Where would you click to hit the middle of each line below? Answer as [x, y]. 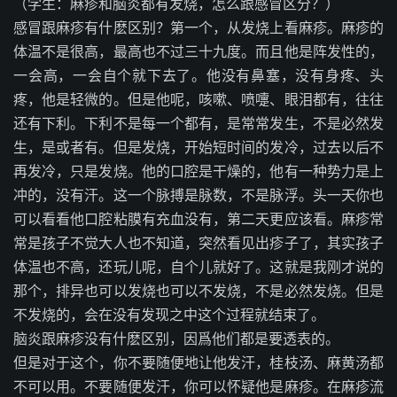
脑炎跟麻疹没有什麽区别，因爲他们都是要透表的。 [176, 339]
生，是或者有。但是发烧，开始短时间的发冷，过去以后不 [198, 147]
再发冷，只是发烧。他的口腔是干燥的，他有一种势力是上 [198, 171]
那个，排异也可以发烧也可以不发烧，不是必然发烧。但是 [198, 291]
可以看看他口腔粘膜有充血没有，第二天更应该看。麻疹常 [198, 219]
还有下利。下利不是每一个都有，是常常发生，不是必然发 [198, 123]
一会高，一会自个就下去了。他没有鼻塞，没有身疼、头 [198, 75]
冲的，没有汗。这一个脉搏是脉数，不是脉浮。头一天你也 [198, 195]
